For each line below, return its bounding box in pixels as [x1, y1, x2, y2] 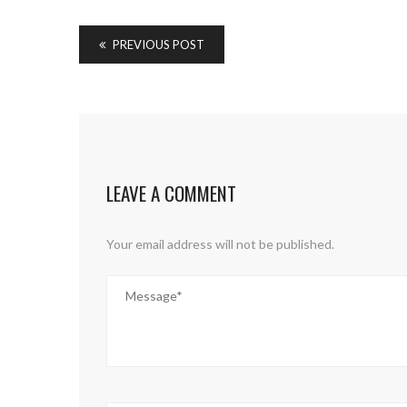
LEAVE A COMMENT [106, 179, 236, 208]
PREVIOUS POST [110, 37, 204, 53]
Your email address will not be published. [106, 236, 334, 253]
